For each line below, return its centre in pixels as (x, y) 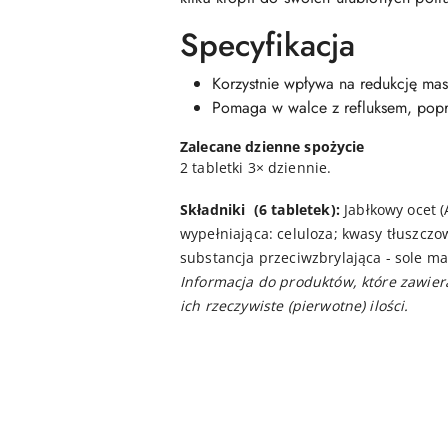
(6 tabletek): (296, 209)
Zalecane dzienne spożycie (272, 146)
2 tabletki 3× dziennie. (256, 167)
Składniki (215, 209)
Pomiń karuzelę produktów (136, 432)
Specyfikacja (267, 45)
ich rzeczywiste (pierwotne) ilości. (294, 305)
